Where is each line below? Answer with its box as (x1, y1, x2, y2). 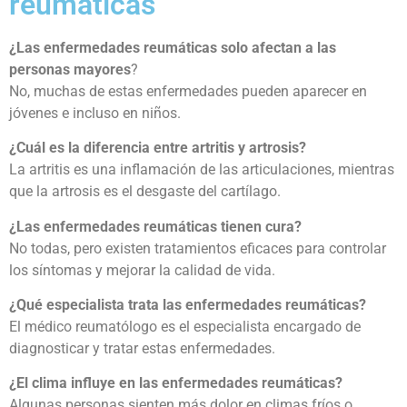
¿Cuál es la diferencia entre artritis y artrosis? (9, 139, 306, 157)
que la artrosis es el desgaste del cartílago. (9, 183, 281, 201)
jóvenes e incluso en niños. (9, 104, 181, 122)
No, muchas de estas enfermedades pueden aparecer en (9, 82, 367, 100)
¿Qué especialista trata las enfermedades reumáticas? (9, 295, 366, 313)
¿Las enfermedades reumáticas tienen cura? (9, 217, 302, 235)
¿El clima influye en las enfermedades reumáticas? (9, 374, 342, 392)
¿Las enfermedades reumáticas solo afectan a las (9, 38, 336, 56)
